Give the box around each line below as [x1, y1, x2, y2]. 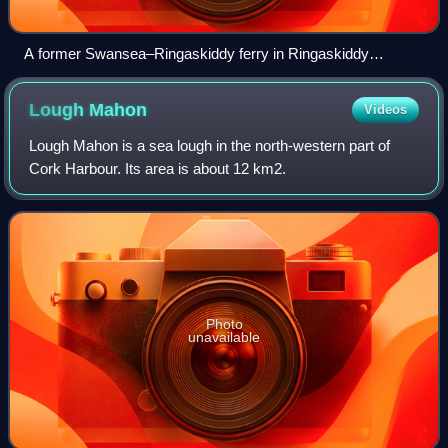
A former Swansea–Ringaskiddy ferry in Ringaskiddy [24, 44, 369, 62]
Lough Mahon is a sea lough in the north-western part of [29, 136, 391, 154]
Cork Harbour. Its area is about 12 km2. [29, 159, 287, 177]
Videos [363, 101, 407, 117]
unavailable [188, 328, 260, 345]
